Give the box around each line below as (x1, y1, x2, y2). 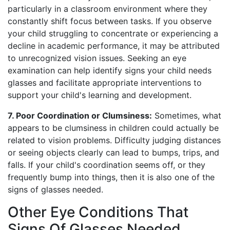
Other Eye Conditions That (8, 203, 188, 221)
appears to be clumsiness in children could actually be (8, 123, 219, 133)
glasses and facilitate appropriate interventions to (8, 78, 202, 88)
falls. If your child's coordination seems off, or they (8, 160, 205, 170)
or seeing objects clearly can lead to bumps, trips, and (8, 147, 219, 158)
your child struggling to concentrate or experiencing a (8, 28, 218, 39)
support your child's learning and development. (8, 90, 191, 101)
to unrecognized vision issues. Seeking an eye (8, 53, 186, 64)
